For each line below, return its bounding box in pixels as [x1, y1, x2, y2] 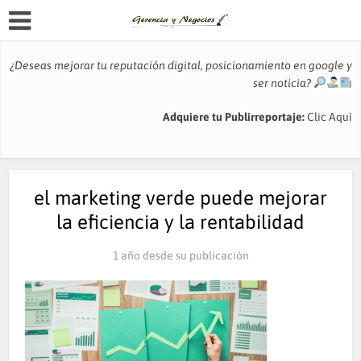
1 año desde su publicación [112, 249, 249, 262]
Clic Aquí [306, 110, 352, 123]
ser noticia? [252, 77, 313, 89]
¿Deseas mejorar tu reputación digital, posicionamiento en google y [9, 59, 352, 72]
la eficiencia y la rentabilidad [56, 211, 305, 233]
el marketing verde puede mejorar [34, 187, 327, 209]
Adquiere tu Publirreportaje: [162, 110, 307, 123]
